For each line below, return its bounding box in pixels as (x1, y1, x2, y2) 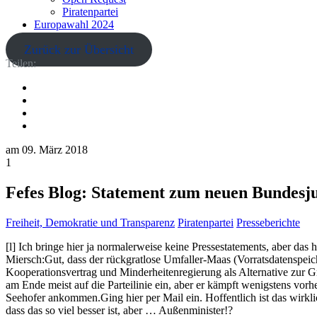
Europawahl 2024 (34, 18, 114, 30)
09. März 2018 (22, 144, 88, 156)
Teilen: (6, 57, 36, 69)
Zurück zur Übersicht (23, 42, 134, 57)
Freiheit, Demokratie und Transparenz (6, 216, 175, 229)
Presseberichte (236, 216, 300, 229)
